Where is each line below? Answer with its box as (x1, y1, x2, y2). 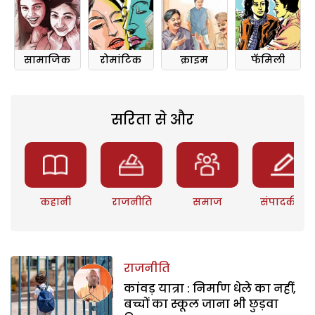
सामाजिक (24, 52, 71, 67)
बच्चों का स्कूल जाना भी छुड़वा (124, 295, 279, 312)
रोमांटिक (100, 52, 142, 67)
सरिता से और (110, 109, 194, 129)
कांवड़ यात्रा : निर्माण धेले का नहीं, (124, 280, 297, 297)
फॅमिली (250, 52, 285, 67)
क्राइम (180, 52, 209, 67)
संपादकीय (260, 194, 307, 209)
